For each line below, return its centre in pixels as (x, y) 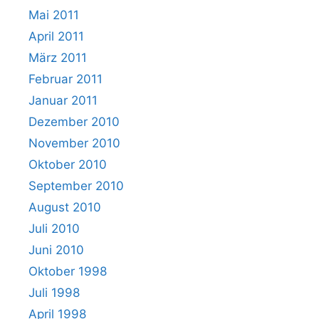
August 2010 (65, 207)
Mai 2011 (54, 15)
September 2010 (76, 185)
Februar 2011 (66, 79)
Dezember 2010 (74, 121)
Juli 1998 (54, 292)
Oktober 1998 (68, 271)
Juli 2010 (54, 228)
